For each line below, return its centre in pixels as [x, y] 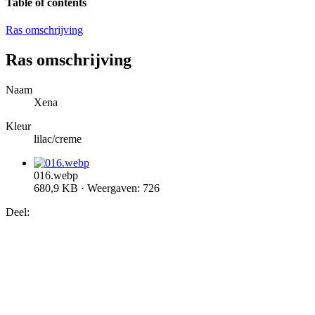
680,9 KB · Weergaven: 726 [97, 188]
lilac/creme [58, 139]
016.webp [56, 176]
